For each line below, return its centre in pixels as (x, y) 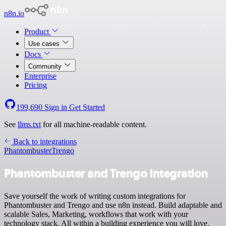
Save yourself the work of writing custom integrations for (95, 196)
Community (46, 66)
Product (38, 32)
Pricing (36, 85)
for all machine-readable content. (94, 124)
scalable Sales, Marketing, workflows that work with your (96, 214)
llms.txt (29, 124)
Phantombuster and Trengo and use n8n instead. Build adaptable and (113, 205)
